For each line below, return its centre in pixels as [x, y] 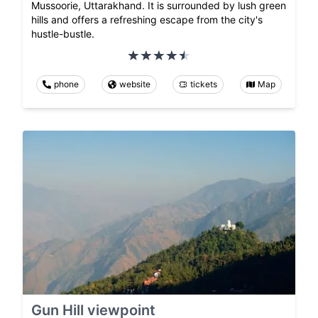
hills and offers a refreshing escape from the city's [147, 20]
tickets [204, 84]
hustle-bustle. [63, 34]
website [135, 84]
